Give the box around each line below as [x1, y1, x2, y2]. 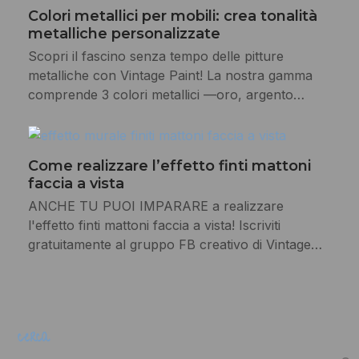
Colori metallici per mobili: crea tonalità [27, 7, 317, 26]
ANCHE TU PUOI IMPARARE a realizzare [27, 197, 284, 214]
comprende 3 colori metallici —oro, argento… [27, 87, 305, 103]
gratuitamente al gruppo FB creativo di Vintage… [27, 236, 322, 252]
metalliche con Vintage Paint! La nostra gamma [27, 67, 313, 84]
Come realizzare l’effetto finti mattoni [27, 156, 311, 175]
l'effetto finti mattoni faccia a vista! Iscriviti [27, 216, 280, 233]
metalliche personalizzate [27, 25, 220, 43]
